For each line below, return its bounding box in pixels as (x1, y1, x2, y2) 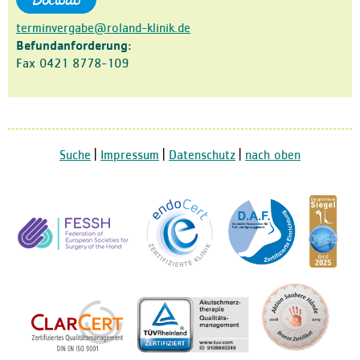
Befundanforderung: (16, 40, 132, 54)
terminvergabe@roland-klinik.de (16, 22, 190, 36)
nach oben (245, 149, 301, 163)
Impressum (100, 149, 159, 163)
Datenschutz (169, 149, 235, 163)
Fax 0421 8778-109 (16, 58, 129, 72)
